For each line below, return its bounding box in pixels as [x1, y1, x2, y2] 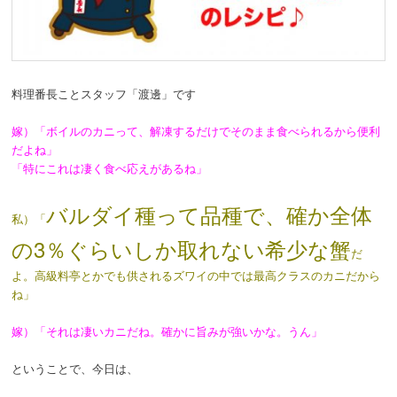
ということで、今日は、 [12, 359, 139, 377]
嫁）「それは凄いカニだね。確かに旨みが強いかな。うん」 [12, 322, 323, 339]
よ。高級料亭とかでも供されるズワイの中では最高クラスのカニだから [12, 266, 381, 284]
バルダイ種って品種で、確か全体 [46, 198, 373, 230]
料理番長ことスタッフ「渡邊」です [12, 85, 197, 103]
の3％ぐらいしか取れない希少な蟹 [12, 232, 352, 264]
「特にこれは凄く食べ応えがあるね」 [12, 160, 208, 177]
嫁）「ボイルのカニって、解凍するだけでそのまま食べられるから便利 [12, 122, 381, 140]
